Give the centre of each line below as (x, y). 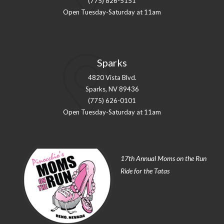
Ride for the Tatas (145, 171)
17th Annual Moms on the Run (163, 158)
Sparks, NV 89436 (112, 89)
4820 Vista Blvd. (112, 78)
